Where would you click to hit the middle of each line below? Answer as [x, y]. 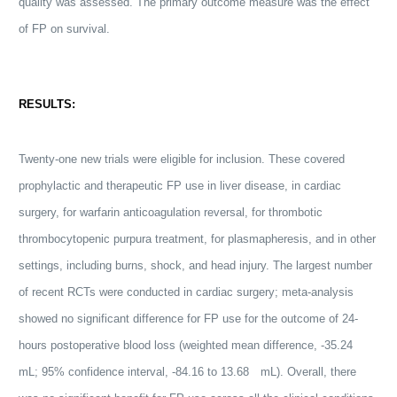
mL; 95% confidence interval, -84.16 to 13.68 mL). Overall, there [188, 372]
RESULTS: [47, 104]
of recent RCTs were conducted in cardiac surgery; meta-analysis [187, 292]
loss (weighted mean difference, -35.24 [258, 345]
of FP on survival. [65, 29]
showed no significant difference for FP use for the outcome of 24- [189, 319]
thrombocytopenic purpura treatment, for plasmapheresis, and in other [198, 239]
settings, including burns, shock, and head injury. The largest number [196, 265]
